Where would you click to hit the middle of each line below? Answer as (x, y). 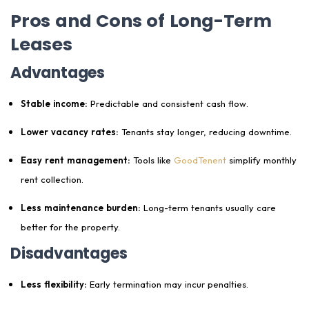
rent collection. (52, 180)
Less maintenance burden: (81, 208)
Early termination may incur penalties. (168, 285)
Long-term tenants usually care (208, 208)
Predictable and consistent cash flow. (168, 104)
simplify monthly (263, 160)
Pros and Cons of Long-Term (141, 21)
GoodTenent (200, 160)
